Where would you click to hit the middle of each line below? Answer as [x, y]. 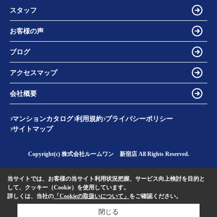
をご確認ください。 [155, 196]
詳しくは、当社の [31, 196]
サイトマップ [32, 129]
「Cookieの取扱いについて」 [92, 196]
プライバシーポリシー [139, 119]
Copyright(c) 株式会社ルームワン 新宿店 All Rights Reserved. [108, 154]
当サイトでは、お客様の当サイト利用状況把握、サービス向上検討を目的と [106, 179]
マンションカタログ [43, 119]
